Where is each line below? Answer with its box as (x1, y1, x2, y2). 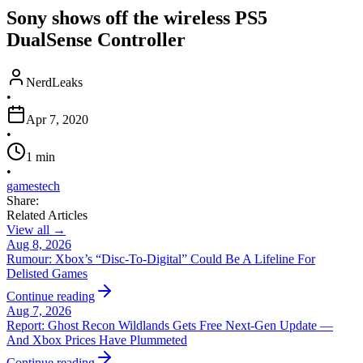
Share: (6, 193, 39, 207)
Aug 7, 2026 (6, 303, 71, 318)
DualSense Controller (6, 28, 186, 50)
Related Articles (6, 207, 88, 222)
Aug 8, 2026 (6, 237, 71, 251)
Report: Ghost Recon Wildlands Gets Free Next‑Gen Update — (6, 318, 333, 332)
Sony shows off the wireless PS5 (6, 6, 267, 28)
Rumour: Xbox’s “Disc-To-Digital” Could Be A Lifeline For (6, 251, 315, 266)
